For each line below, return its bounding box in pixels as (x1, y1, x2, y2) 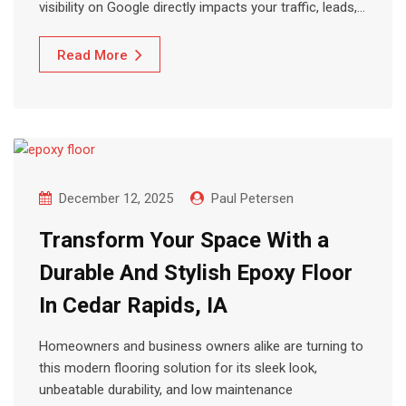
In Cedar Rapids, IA (39, 293, 227, 319)
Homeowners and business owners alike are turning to (39, 338, 363, 355)
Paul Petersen (211, 190, 294, 208)
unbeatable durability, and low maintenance (39, 382, 293, 399)
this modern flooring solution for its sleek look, (39, 360, 317, 377)
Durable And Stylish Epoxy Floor (39, 260, 353, 286)
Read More (57, 47, 128, 64)
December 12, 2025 (59, 190, 173, 208)
